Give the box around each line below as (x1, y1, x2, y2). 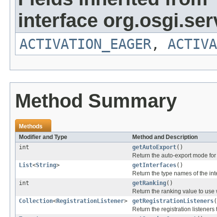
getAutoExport (132, 143, 176, 151)
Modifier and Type (19, 133, 67, 140)
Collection (19, 197, 53, 204)
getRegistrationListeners (132, 197, 214, 204)
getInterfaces (132, 161, 176, 169)
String (36, 161, 56, 169)
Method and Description (132, 133, 198, 140)
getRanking (132, 179, 166, 186)
